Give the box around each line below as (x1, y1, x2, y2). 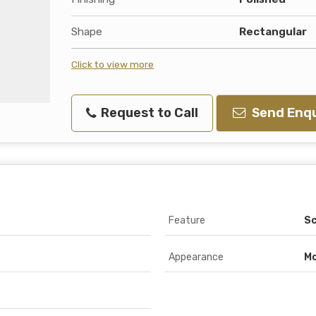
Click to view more (71, 59, 154, 70)
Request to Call (98, 105, 198, 121)
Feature (169, 214, 205, 226)
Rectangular (239, 25, 307, 38)
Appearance (169, 251, 224, 263)
